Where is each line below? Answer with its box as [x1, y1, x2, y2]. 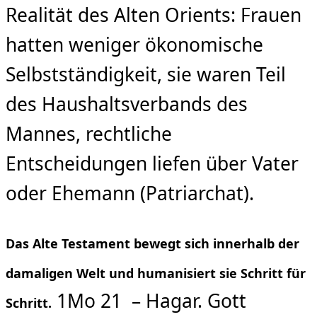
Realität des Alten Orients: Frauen [6, 1, 301, 28]
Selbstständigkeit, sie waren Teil [6, 61, 286, 87]
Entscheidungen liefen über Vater [6, 150, 299, 176]
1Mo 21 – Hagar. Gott [52, 288, 246, 314]
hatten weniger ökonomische [6, 31, 263, 57]
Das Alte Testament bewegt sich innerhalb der [6, 235, 299, 253]
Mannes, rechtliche [6, 120, 172, 146]
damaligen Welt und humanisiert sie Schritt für [6, 265, 306, 282]
